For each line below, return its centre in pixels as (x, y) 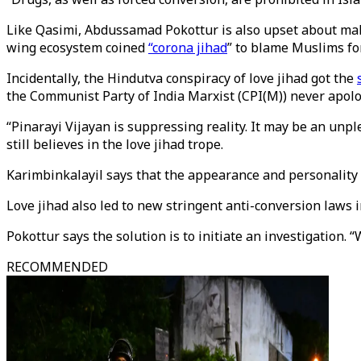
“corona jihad (188, 48)
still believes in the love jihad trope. (115, 144)
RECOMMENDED (57, 267)
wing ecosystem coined (77, 48)
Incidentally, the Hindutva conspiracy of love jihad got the (182, 78)
